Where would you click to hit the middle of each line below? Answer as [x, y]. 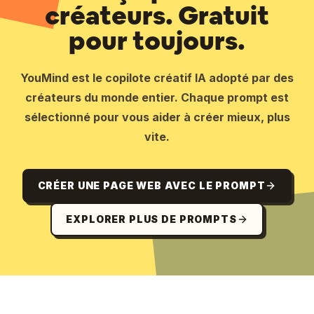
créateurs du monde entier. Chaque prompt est [157, 97]
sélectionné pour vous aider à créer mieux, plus [157, 117]
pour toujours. [157, 41]
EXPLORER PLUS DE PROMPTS [151, 219]
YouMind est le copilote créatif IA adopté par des [157, 78]
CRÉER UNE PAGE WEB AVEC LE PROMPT [151, 185]
